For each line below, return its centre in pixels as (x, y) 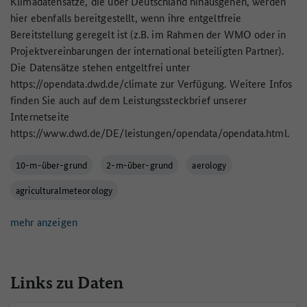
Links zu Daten (67, 283)
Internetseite (40, 116)
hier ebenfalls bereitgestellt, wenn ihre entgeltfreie (126, 18)
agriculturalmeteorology (64, 190)
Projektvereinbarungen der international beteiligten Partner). (147, 51)
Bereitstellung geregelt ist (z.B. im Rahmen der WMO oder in (148, 34)
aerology (209, 165)
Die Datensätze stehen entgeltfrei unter (100, 67)
